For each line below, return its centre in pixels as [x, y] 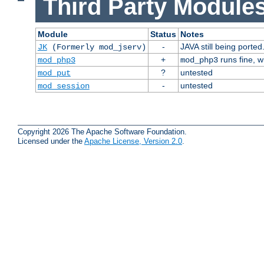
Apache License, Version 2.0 [133, 141]
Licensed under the [51, 141]
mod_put [54, 73]
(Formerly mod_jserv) [96, 47]
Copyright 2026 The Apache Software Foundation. [102, 131]
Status [163, 34]
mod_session [63, 86]
